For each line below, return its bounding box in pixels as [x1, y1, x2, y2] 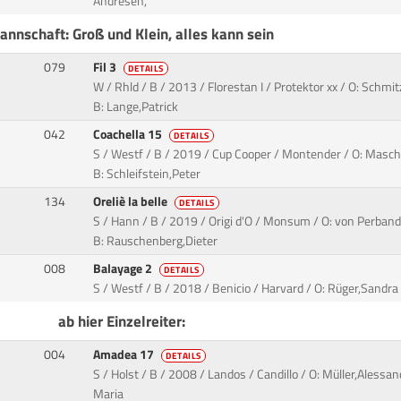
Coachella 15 [93, 124, 166, 145]
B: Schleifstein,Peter [93, 164, 201, 184]
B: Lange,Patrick [93, 97, 179, 117]
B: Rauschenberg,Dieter [93, 231, 218, 252]
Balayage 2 [93, 259, 156, 279]
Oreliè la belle [93, 192, 171, 212]
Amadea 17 [93, 345, 158, 365]
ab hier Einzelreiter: [58, 309, 185, 334]
